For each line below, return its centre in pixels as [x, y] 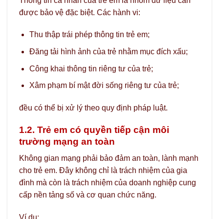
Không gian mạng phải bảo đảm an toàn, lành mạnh [109, 158]
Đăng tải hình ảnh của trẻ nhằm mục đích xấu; [108, 52]
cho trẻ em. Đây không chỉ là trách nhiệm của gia [103, 171]
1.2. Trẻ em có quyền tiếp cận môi [94, 130]
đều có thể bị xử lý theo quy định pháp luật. [93, 108]
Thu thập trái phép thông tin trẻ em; [89, 35]
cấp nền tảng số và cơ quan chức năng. [88, 195]
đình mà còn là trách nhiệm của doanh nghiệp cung [108, 183]
